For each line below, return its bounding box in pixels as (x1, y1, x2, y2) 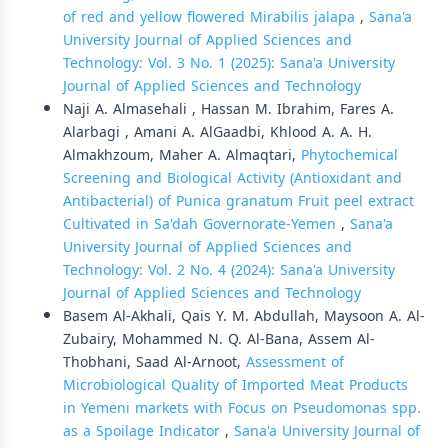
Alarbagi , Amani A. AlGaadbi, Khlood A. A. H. (63, 119, 372, 146)
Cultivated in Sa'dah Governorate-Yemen (63, 211, 341, 238)
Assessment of (246, 349, 344, 376)
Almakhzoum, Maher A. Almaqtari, (63, 142, 301, 169)
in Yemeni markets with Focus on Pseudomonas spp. (63, 395, 421, 422)
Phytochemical (301, 142, 398, 169)
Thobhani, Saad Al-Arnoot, (63, 349, 246, 376)
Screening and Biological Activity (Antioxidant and (63, 165, 402, 192)
